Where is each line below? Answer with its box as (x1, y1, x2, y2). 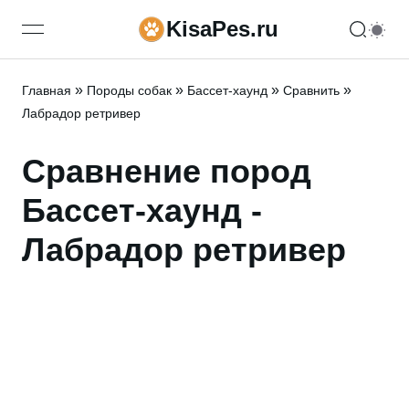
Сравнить (283, 83, 340, 98)
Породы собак (87, 83, 172, 98)
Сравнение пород (22, 152, 311, 190)
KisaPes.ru (165, 16, 278, 41)
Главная (22, 83, 71, 98)
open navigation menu (31, 30, 176, 47)
